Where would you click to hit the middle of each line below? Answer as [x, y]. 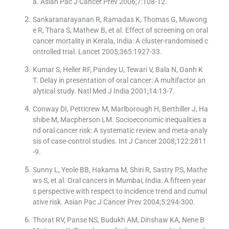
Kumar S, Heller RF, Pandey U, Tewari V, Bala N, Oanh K [118, 70]
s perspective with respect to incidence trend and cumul [120, 191]
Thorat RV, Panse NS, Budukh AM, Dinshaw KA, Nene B [118, 220]
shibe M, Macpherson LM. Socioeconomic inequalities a [119, 120]
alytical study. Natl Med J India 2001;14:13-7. [104, 91]
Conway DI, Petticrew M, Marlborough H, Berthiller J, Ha [120, 109]
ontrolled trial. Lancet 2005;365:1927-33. [97, 52]
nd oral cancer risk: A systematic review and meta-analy [120, 131]
